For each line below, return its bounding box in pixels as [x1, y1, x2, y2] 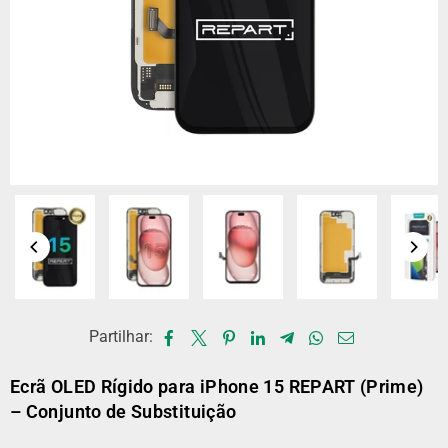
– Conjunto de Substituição [10, 401, 237, 422]
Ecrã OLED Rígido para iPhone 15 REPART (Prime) [10, 376, 424, 397]
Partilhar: [88, 327, 153, 346]
